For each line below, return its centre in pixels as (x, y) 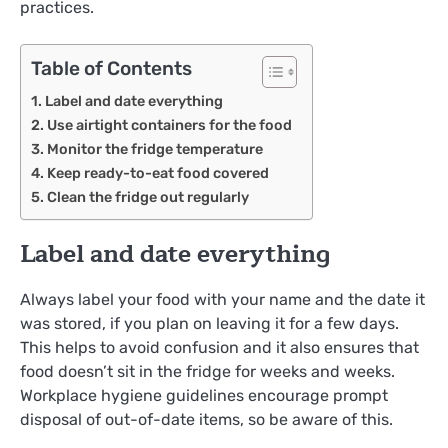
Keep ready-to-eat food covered (157, 173)
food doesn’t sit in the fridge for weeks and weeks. (207, 372)
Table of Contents (111, 69)
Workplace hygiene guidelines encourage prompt (204, 396)
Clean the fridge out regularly (147, 197)
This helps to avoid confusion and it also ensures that (219, 348)
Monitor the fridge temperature (154, 149)
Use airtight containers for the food (169, 125)
